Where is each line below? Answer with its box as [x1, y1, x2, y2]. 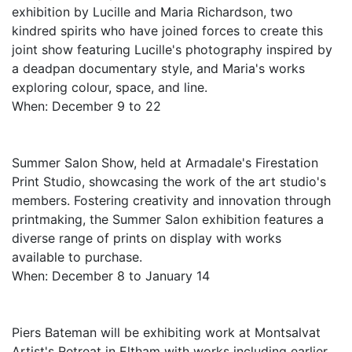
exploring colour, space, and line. [12, 79, 207, 95]
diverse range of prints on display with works [12, 230, 281, 246]
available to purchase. [12, 249, 142, 265]
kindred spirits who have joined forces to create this [12, 23, 323, 38]
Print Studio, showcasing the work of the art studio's [12, 174, 326, 189]
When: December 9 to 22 [12, 98, 161, 114]
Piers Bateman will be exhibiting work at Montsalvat [12, 324, 321, 340]
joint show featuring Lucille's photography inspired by [12, 42, 332, 57]
